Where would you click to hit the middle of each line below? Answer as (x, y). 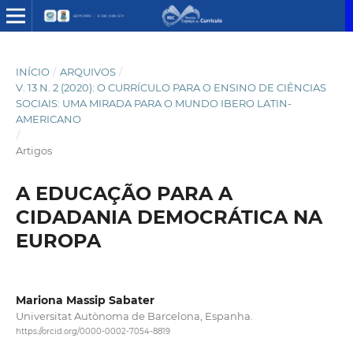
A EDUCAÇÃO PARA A (124, 193)
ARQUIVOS (87, 71)
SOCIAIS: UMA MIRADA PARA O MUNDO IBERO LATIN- (153, 103)
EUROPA (58, 240)
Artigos (33, 150)
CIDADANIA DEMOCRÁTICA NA (169, 217)
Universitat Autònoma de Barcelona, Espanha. (134, 316)
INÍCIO (32, 71)
